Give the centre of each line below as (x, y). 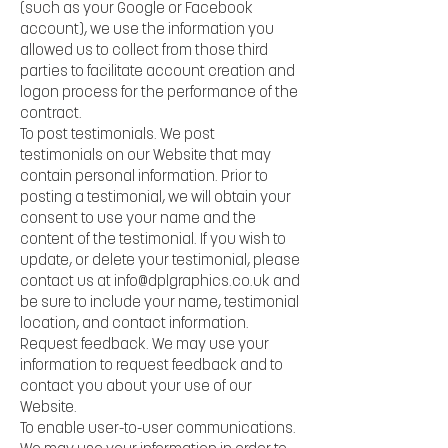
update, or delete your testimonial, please (160, 261)
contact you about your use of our (136, 387)
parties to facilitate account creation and (157, 72)
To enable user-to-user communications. (158, 429)
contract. (51, 114)
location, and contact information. (134, 324)
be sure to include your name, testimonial (159, 303)
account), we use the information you (147, 30)
